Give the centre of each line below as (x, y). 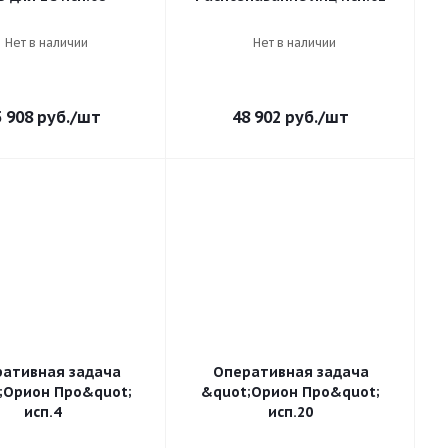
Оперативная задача (290, 372)
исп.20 (290, 412)
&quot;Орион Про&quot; (290, 392)
